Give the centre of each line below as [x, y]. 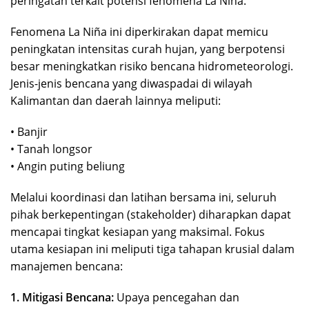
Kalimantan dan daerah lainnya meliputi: [116, 100]
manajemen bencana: [67, 266]
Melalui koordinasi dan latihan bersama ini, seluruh [143, 197]
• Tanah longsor [51, 149]
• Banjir [29, 131]
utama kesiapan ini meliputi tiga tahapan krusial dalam [152, 249]
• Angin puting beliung [68, 166]
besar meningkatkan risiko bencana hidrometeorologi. [152, 66]
